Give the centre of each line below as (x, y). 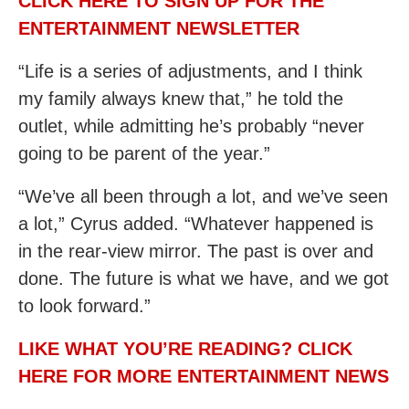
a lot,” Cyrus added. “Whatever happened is (196, 224)
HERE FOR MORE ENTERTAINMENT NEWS (204, 376)
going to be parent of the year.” (144, 153)
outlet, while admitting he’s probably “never (191, 126)
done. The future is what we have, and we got (204, 278)
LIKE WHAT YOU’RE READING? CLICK (185, 349)
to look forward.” (84, 306)
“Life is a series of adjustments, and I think (190, 71)
